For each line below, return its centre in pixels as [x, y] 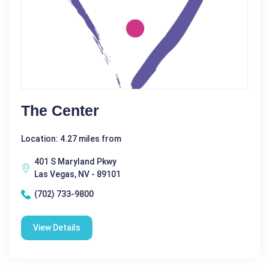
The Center [60, 110]
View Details [57, 228]
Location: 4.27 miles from [71, 139]
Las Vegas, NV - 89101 [77, 174]
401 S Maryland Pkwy [75, 162]
